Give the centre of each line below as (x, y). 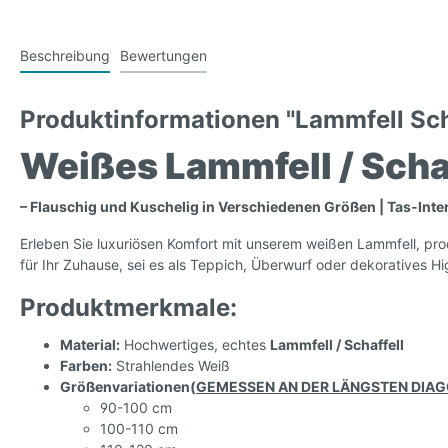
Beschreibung (65, 56)
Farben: (86, 366)
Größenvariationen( (128, 387)
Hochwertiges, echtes (195, 345)
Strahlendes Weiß (171, 366)
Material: (90, 345)
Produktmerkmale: (128, 308)
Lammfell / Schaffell (337, 345)
